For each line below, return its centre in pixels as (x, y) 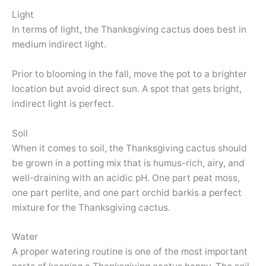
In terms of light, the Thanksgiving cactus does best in (129, 29)
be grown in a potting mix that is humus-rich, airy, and (128, 163)
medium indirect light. (59, 44)
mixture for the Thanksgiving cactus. (91, 207)
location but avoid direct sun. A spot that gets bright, (127, 88)
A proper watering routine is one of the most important (130, 252)
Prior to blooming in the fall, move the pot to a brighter (129, 74)
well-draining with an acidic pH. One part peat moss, (126, 178)
